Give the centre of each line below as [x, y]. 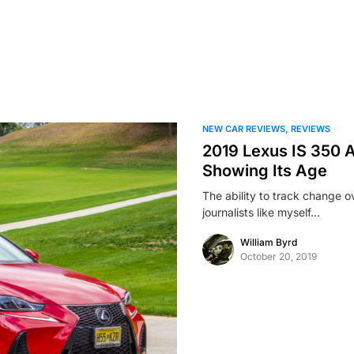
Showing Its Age [265, 171]
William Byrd [269, 242]
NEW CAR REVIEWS [244, 129]
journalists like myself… [261, 212]
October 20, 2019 [279, 256]
